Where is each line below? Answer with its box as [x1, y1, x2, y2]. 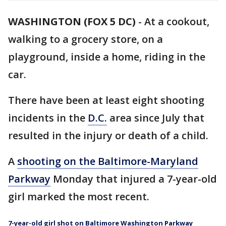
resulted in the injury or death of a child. [8, 129, 208, 142]
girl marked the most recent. [8, 190, 149, 203]
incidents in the [8, 111, 88, 125]
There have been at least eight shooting [8, 93, 204, 107]
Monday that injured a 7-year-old [50, 172, 217, 186]
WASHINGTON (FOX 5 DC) [8, 15, 136, 28]
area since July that [107, 111, 204, 125]
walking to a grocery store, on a [8, 32, 163, 46]
